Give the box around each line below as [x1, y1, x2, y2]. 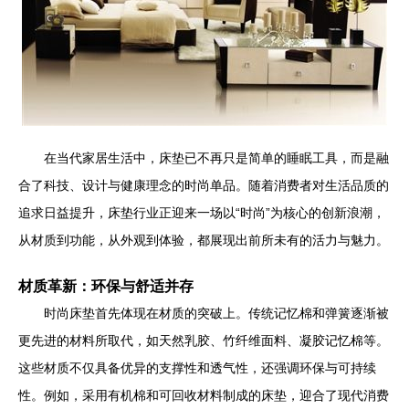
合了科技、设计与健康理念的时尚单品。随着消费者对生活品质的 [18, 178, 389, 193]
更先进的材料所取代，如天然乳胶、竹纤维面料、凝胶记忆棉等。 [18, 333, 389, 348]
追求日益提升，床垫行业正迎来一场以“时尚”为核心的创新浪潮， [18, 205, 385, 220]
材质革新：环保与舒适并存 [18, 278, 194, 294]
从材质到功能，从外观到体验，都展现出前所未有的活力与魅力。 [18, 233, 389, 247]
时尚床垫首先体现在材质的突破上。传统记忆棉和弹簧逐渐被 [44, 306, 389, 320]
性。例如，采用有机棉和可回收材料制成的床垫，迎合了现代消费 [18, 388, 389, 403]
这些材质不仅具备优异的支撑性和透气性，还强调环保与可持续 [18, 361, 376, 375]
